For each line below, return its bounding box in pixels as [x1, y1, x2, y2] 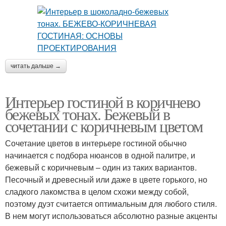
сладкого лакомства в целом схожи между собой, [5, 185, 189, 197]
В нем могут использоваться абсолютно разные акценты [5, 209, 217, 221]
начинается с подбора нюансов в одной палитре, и [5, 149, 195, 161]
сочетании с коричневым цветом [5, 115, 203, 137]
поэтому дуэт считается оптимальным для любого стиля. [5, 197, 217, 209]
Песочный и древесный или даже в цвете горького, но [5, 173, 207, 185]
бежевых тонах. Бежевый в [5, 102, 170, 125]
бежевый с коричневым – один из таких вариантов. [5, 161, 197, 173]
